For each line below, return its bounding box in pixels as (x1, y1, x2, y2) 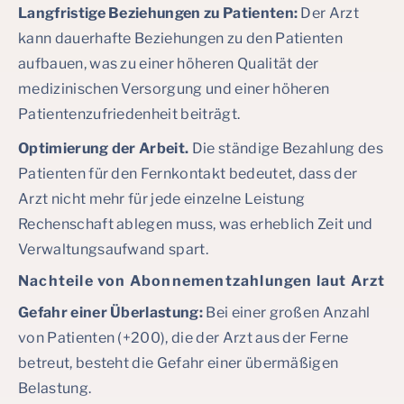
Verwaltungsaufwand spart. (18, 241, 209, 258)
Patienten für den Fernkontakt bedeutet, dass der (18, 165, 358, 182)
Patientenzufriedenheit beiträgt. (18, 106, 241, 123)
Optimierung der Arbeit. (18, 140, 192, 157)
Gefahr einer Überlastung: (18, 304, 207, 321)
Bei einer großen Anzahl (206, 304, 371, 321)
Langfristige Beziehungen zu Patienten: (18, 5, 301, 22)
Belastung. (18, 380, 92, 397)
